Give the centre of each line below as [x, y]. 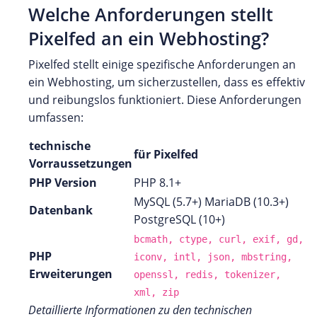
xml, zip [156, 292]
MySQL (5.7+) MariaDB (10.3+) [211, 201]
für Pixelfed [166, 154]
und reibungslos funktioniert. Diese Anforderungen [165, 99]
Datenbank [61, 210]
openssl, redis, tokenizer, [207, 274]
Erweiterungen [71, 273]
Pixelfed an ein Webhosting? [149, 38]
